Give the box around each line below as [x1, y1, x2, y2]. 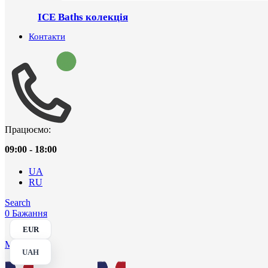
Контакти [29, 32, 65, 41]
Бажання [12, 208, 47, 218]
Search [5, 197, 31, 208]
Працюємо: [5, 124, 51, 135]
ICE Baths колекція [38, 11, 128, 23]
